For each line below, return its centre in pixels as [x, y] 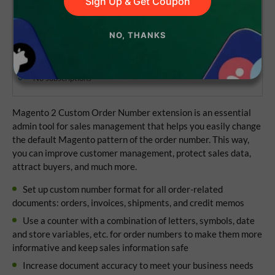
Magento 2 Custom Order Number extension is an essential [132, 112]
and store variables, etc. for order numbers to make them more [137, 234]
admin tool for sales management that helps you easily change [137, 126]
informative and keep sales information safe [100, 247]
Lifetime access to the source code [93, 41]
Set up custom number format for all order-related [123, 189]
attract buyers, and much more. [75, 166]
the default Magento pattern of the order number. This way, [131, 139]
